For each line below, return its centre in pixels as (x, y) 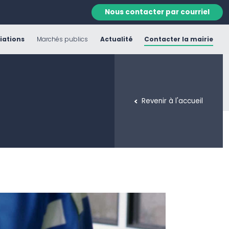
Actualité (116, 39)
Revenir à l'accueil (172, 101)
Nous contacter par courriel (157, 12)
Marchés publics (62, 39)
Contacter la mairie (178, 39)
